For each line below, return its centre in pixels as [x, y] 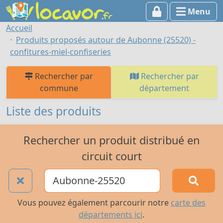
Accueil [19, 28]
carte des [188, 203]
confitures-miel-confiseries [60, 52]
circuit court [111, 156]
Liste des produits [54, 111]
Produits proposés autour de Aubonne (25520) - [106, 40]
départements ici [111, 215]
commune [59, 88]
